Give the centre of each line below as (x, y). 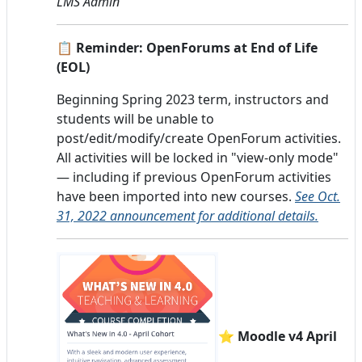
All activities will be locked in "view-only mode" (198, 157)
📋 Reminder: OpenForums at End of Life (187, 47)
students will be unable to (135, 118)
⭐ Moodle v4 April (278, 336)
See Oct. (318, 196)
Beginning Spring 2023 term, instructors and (193, 99)
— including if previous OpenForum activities (194, 177)
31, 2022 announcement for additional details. (187, 215)
